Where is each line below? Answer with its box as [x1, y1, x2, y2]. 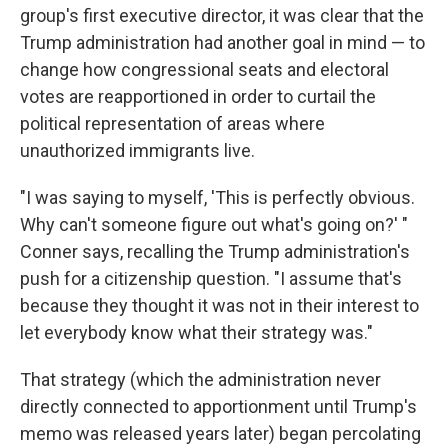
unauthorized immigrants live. [20, 140, 255, 162]
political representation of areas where [20, 113, 325, 135]
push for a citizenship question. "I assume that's [20, 268, 402, 290]
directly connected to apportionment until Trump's [20, 396, 417, 418]
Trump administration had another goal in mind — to [20, 32, 425, 54]
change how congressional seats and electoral [20, 59, 389, 81]
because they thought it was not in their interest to [20, 295, 419, 317]
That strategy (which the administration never [20, 369, 381, 391]
